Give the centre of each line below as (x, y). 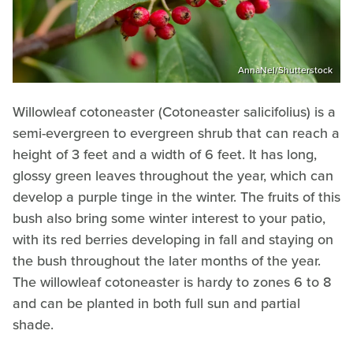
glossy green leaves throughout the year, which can (173, 175)
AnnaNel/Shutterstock (285, 70)
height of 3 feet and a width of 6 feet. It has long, (165, 154)
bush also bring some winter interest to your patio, (169, 218)
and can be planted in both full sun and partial (156, 303)
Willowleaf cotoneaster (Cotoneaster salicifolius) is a (174, 111)
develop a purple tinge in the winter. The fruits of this (176, 197)
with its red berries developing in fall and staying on (173, 239)
